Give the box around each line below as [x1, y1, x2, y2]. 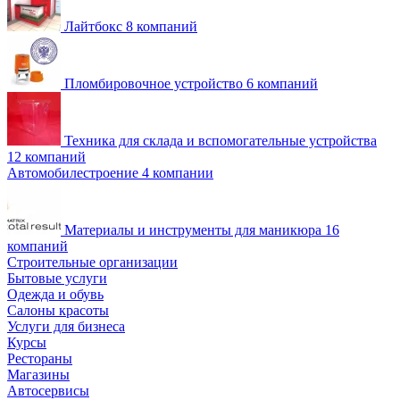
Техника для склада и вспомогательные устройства [64, 132, 377, 148]
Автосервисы [7, 382, 89, 398]
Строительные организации [7, 254, 178, 270]
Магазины [7, 366, 70, 382]
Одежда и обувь [7, 286, 104, 302]
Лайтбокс [64, 18, 122, 34]
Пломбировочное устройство [64, 75, 243, 91]
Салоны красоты [7, 302, 109, 318]
